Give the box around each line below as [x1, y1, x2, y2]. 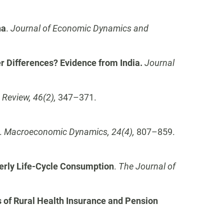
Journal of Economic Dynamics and [10, 23, 148, 33]
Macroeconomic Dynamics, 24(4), [4, 126, 136, 137]
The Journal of [118, 161, 175, 171]
